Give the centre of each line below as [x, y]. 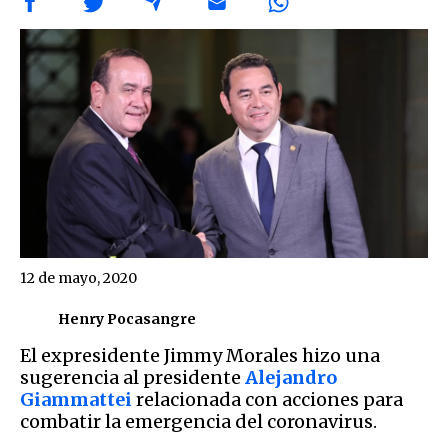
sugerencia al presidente [132, 377]
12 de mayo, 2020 [78, 277]
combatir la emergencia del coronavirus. [198, 421]
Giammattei [76, 399]
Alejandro [291, 377]
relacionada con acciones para [267, 399]
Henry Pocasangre [127, 319]
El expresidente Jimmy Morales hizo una [200, 355]
